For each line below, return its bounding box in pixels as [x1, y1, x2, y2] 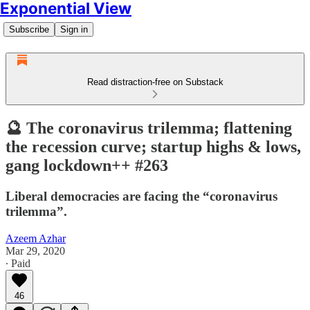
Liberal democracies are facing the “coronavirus [6, 188, 277, 203]
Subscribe [9, 24, 49, 35]
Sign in [60, 24, 88, 35]
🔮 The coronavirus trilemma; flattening [6, 118, 292, 137]
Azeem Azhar [6, 232, 66, 244]
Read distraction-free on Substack [86, 77, 224, 87]
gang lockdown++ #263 [6, 156, 168, 174]
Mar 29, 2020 [6, 244, 65, 257]
